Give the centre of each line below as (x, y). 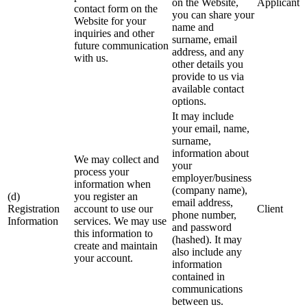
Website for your (110, 21)
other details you (208, 64)
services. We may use (120, 221)
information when (112, 184)
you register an (106, 197)
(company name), (210, 191)
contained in (198, 277)
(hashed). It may (207, 240)
